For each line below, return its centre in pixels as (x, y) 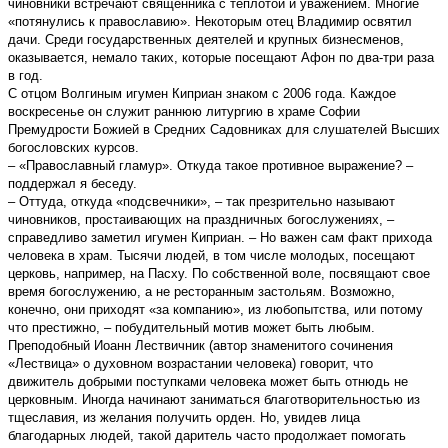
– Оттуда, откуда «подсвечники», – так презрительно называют (201, 201)
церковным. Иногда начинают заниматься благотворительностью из (214, 399)
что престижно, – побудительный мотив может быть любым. (191, 327)
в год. (25, 75)
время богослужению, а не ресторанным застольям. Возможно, (201, 291)
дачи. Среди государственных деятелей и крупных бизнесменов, (206, 39)
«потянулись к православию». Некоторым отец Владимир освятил (210, 21)
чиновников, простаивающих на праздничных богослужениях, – (201, 219)
